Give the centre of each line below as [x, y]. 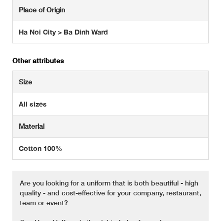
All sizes [33, 104]
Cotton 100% [40, 148]
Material [32, 126]
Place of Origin [42, 10]
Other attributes [38, 61]
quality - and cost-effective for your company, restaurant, [110, 193]
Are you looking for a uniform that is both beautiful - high [109, 183]
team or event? [44, 203]
